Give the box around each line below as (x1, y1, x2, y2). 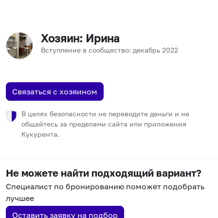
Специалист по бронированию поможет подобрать (6, 182, 204, 191)
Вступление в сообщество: (41, 46, 131, 54)
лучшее (6, 193, 34, 203)
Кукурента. (21, 130, 59, 138)
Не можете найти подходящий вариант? (6, 167, 201, 179)
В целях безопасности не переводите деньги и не (21, 109, 189, 118)
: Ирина (79, 32, 120, 45)
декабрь (133, 46, 160, 54)
